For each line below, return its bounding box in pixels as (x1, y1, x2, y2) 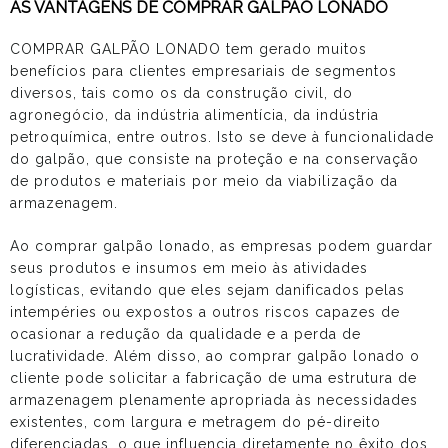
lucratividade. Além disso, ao (10, 347, 229, 364)
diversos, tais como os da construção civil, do (10, 84, 353, 101)
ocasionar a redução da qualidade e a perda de (10, 325, 361, 342)
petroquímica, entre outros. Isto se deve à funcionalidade (10, 128, 434, 145)
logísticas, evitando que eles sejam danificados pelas (10, 281, 405, 298)
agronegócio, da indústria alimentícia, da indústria (10, 106, 379, 123)
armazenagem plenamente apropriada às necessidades (10, 391, 418, 408)
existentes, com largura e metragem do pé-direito (10, 413, 381, 430)
